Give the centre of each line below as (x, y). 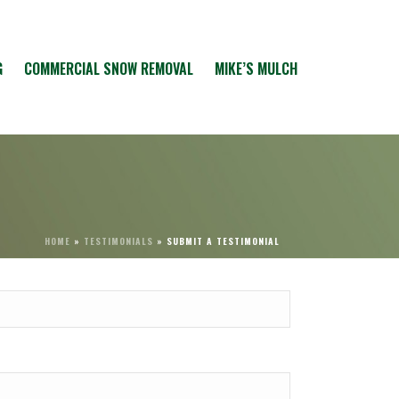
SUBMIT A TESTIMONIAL (223, 241)
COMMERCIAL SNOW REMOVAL (109, 69)
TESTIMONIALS (118, 241)
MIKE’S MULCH (256, 69)
